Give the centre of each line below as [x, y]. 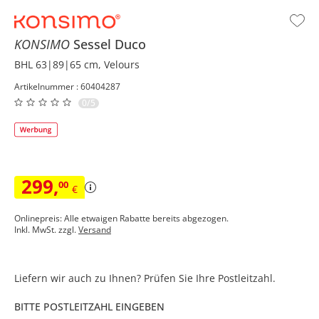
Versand [95, 229]
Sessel [94, 44]
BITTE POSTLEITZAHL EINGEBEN [89, 306]
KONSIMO [44, 44]
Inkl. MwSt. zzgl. [46, 229]
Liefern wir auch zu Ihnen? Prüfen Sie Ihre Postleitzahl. [145, 278]
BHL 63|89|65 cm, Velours [77, 64]
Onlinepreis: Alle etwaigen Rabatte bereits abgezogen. [121, 218]
